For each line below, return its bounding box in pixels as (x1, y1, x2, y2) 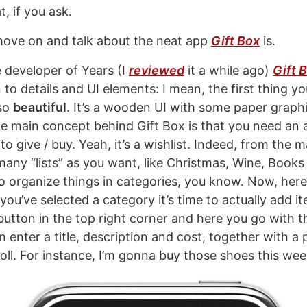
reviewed (129, 63, 184, 77)
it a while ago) (184, 63, 273, 77)
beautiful (13, 100, 66, 114)
